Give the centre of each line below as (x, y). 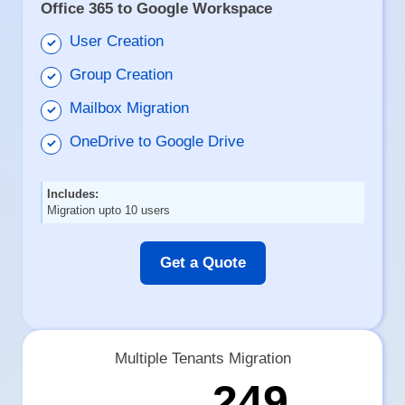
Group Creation (122, 75)
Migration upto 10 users (109, 211)
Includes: (73, 194)
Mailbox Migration (130, 108)
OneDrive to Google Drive (157, 142)
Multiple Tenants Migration (202, 359)
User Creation (117, 42)
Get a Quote (202, 263)
